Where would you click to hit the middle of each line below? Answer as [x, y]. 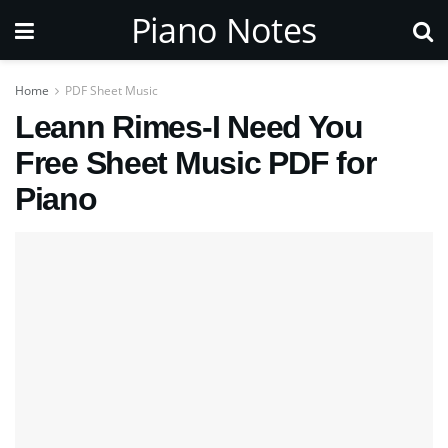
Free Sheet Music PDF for [195, 163]
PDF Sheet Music [111, 90]
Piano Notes [223, 30]
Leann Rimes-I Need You [189, 127]
